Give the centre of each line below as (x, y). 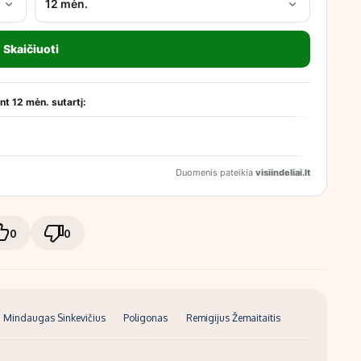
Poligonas (146, 317)
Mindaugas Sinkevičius (54, 317)
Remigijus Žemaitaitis (233, 317)
